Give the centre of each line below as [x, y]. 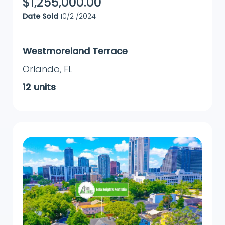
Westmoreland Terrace [75, 51]
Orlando [41, 69]
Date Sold [40, 16]
